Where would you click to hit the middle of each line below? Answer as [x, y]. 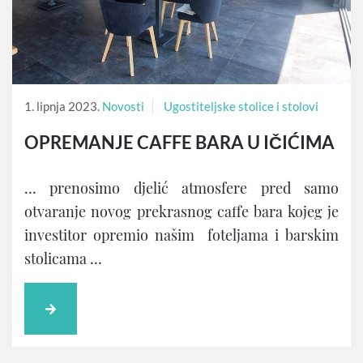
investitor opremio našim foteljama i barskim [181, 235]
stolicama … [63, 259]
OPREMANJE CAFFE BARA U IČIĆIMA [179, 143]
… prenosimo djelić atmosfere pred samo [181, 188]
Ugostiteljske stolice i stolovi [241, 107]
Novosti [123, 107]
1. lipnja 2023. [62, 107]
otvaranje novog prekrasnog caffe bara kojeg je [181, 212]
